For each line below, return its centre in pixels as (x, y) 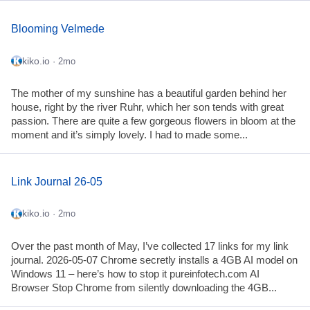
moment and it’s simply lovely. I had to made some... (129, 135)
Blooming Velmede (58, 29)
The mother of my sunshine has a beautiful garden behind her (149, 94)
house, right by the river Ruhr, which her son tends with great (147, 108)
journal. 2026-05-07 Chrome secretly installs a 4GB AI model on (154, 261)
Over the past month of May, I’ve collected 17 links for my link (150, 247)
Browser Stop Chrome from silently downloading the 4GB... (144, 288)
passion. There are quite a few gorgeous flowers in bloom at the (153, 121)
